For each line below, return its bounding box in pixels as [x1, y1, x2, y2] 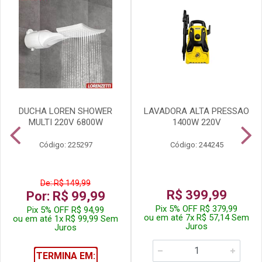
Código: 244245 [170, 140, 223, 150]
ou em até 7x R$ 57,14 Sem [144, 212, 249, 223]
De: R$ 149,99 [40, 178, 91, 188]
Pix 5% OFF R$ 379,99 [156, 204, 237, 215]
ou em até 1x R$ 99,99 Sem [13, 213, 118, 225]
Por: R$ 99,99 [26, 189, 105, 204]
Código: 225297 [39, 140, 92, 150]
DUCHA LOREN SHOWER [19, 106, 112, 117]
